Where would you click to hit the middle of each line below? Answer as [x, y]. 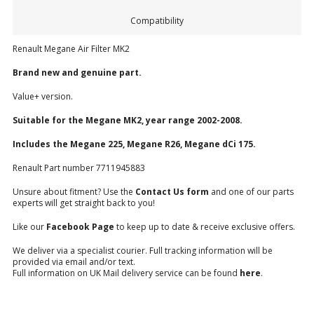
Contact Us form [172, 192]
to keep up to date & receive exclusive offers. [205, 227]
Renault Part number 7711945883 [79, 168]
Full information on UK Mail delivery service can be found [126, 273]
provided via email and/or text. [74, 262]
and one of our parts [251, 192]
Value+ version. [43, 97]
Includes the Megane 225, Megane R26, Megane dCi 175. [134, 144]
